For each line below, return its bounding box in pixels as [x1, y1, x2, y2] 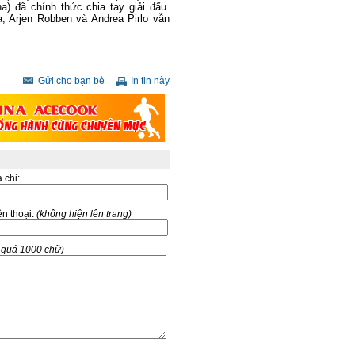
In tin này [131, 75, 170, 86]
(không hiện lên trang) [36, 208, 132, 219]
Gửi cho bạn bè [38, 75, 105, 86]
